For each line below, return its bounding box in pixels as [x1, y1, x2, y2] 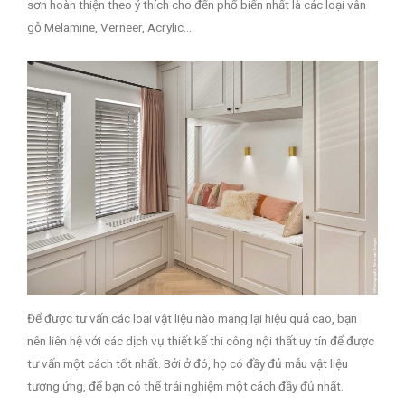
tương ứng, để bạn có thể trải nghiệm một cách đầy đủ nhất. [27, 378, 344, 393]
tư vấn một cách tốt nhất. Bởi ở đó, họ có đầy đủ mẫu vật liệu [27, 355, 348, 371]
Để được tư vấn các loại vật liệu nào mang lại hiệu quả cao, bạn [27, 310, 357, 325]
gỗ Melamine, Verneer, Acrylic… [27, 19, 192, 34]
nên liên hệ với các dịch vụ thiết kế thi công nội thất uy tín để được [27, 333, 374, 348]
